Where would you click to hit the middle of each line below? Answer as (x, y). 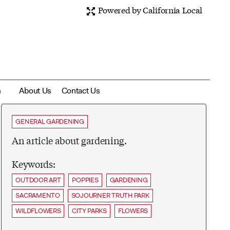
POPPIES (85, 180)
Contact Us (81, 90)
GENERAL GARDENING (50, 121)
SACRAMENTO (38, 195)
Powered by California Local (149, 9)
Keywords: (34, 164)
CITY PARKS (89, 210)
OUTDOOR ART (38, 180)
